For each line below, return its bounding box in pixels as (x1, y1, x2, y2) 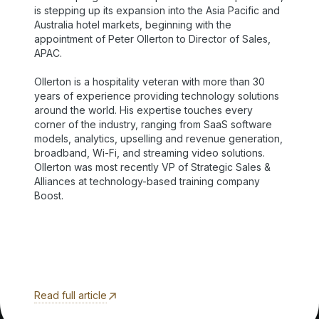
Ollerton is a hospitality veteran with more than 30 (34, 75, 265, 88)
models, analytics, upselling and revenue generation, (34, 132, 283, 145)
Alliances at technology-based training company (34, 175, 260, 187)
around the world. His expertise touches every (34, 104, 253, 116)
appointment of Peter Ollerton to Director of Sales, (34, 33, 271, 45)
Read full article (34, 289, 107, 301)
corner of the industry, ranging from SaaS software (34, 118, 272, 130)
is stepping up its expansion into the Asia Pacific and (34, 4, 280, 16)
